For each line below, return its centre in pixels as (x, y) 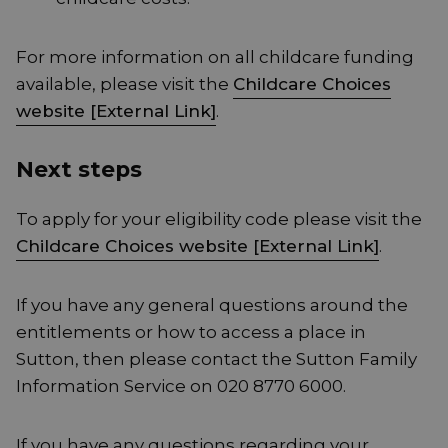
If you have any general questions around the (212, 305)
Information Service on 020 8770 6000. (181, 386)
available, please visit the (124, 84)
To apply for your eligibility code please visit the (219, 219)
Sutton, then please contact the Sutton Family (216, 359)
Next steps (79, 169)
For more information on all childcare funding (215, 57)
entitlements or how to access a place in (191, 332)
